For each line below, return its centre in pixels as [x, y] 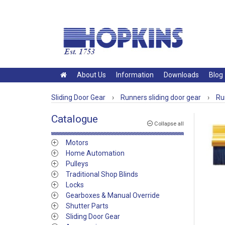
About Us [91, 75]
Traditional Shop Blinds [102, 174]
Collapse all [168, 124]
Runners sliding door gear [161, 97]
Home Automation [95, 153]
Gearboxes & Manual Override [113, 195]
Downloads [181, 75]
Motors [77, 143]
